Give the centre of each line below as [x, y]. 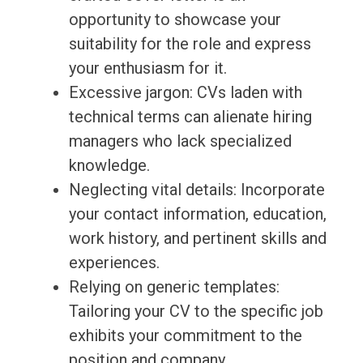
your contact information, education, [197, 214]
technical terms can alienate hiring [190, 117]
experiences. [114, 263]
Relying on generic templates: [174, 287]
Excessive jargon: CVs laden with [185, 93]
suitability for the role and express [190, 44]
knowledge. [109, 166]
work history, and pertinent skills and [197, 239]
